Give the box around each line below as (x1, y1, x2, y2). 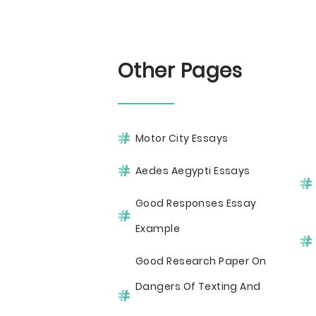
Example (135, 221, 181, 236)
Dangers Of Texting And (135, 279, 261, 293)
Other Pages (118, 57, 243, 85)
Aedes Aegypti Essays (135, 164, 250, 178)
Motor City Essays (135, 131, 229, 145)
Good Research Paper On (135, 254, 267, 268)
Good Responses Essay (135, 196, 257, 210)
